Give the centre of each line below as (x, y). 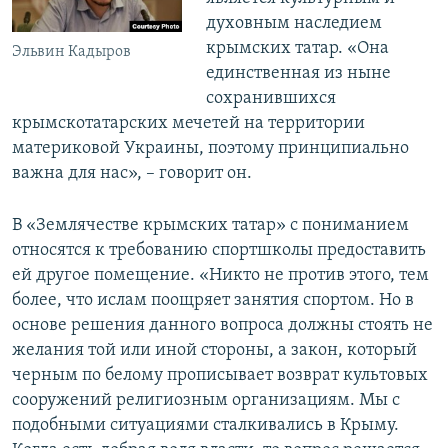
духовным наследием (293, 24)
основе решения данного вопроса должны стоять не (222, 326)
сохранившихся (270, 99)
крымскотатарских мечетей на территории (188, 124)
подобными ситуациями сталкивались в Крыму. (205, 426)
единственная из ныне (298, 74)
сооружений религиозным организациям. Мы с (206, 401)
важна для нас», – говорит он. (132, 174)
